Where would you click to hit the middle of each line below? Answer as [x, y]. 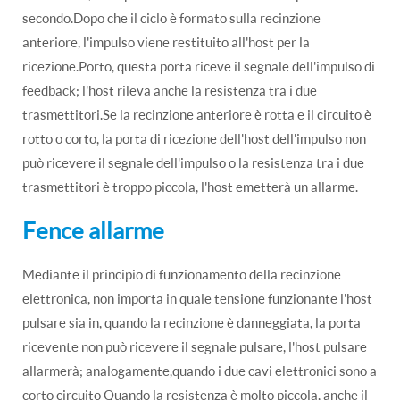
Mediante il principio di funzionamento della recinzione [182, 274]
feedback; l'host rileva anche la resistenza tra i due [170, 90]
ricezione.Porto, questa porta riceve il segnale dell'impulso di [199, 66]
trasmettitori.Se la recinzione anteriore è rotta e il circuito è [197, 114]
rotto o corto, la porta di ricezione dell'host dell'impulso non [194, 138]
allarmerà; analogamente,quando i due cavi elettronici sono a [200, 370]
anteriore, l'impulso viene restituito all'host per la [166, 42]
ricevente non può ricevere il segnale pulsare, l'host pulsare [195, 346]
